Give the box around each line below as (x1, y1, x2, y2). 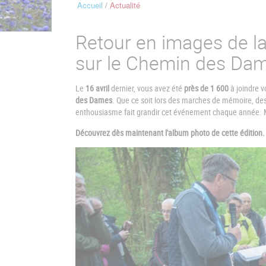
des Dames (75, 94, 112, 106)
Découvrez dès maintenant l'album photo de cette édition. (75, 126, 265, 138)
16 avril (84, 83, 109, 94)
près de (184, 83, 208, 94)
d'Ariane (69, 21, 112, 39)
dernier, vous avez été (109, 83, 184, 94)
